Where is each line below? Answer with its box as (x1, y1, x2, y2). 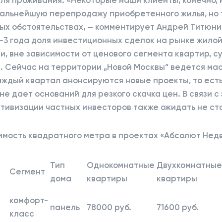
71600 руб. (157, 202, 199, 212)
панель (50, 202, 80, 212)
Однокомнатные (87, 160, 155, 170)
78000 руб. (87, 202, 131, 212)
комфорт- (9, 195, 48, 205)
